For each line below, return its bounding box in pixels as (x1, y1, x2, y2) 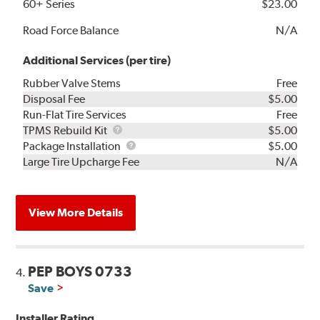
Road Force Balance (23, 23, 119, 37)
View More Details (29, 205, 124, 219)
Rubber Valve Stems (23, 76, 121, 90)
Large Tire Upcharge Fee (23, 154, 140, 169)
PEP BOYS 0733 (28, 262, 133, 280)
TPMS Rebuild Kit (23, 123, 110, 137)
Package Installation (23, 139, 124, 153)
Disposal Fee (23, 91, 86, 106)
